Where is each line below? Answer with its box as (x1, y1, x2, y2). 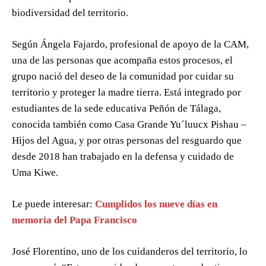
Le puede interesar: (12, 198, 93, 210)
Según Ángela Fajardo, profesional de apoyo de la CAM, (12, 39, 249, 50)
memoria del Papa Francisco (12, 214, 137, 226)
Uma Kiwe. (12, 167, 58, 179)
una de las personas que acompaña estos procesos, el (12, 55, 233, 66)
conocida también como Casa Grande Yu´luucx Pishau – (12, 119, 246, 131)
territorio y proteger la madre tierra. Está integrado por (12, 87, 241, 99)
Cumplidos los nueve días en (95, 198, 217, 210)
